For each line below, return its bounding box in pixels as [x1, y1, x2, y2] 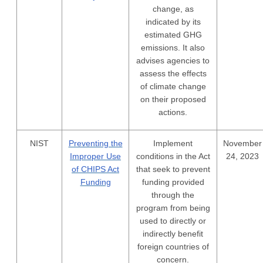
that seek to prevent [136, 164, 210, 174]
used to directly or [140, 216, 206, 225]
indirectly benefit [143, 229, 203, 238]
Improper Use [70, 151, 121, 161]
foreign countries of [137, 242, 209, 251]
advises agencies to [136, 56, 210, 65]
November [223, 139, 262, 148]
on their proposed [140, 95, 206, 104]
